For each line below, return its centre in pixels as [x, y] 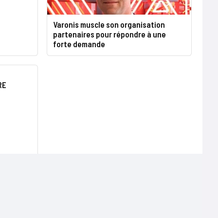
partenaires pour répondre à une [110, 34]
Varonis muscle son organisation [109, 25]
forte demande [79, 44]
